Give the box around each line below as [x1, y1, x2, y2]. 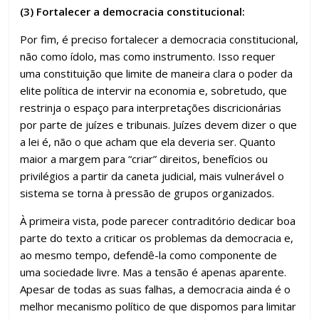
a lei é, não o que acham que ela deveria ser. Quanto [20, 135, 276, 149]
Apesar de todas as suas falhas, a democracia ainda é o [20, 282, 291, 296]
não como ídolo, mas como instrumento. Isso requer [20, 49, 276, 63]
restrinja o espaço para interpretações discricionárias [20, 100, 282, 115]
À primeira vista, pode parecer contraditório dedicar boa [20, 214, 296, 228]
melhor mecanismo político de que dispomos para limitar [20, 299, 297, 313]
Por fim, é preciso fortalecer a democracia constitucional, [20, 32, 299, 46]
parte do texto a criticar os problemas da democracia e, [20, 231, 294, 245]
